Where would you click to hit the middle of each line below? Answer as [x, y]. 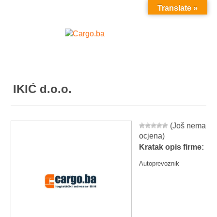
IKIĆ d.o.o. [43, 89]
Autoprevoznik [159, 164]
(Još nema [187, 126]
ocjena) [152, 136]
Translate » [178, 8]
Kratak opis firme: [172, 147]
